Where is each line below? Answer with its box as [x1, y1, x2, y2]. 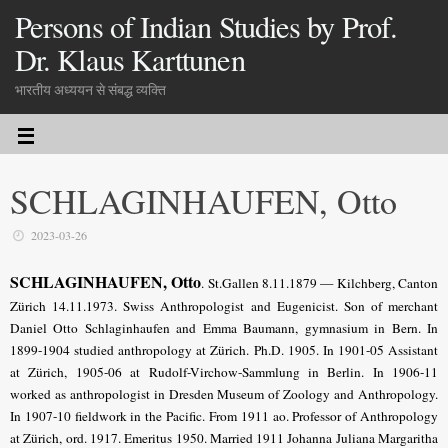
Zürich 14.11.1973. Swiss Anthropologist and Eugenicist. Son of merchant [10, 297, 438, 316]
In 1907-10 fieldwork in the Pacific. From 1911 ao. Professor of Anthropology [10, 407, 438, 426]
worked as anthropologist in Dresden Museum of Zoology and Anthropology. [10, 385, 438, 404]
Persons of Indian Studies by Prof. [15, 6, 397, 47]
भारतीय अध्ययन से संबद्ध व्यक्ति [15, 81, 166, 99]
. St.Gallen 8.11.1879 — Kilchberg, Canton [201, 274, 439, 293]
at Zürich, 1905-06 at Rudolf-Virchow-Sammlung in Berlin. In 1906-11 [10, 363, 438, 382]
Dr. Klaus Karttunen [15, 39, 245, 80]
